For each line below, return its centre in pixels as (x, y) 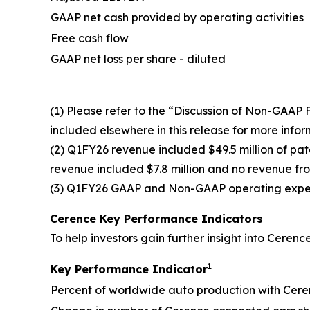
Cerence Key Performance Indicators (156, 219)
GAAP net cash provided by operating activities (177, 17)
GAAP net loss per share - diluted (138, 59)
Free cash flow (90, 38)
